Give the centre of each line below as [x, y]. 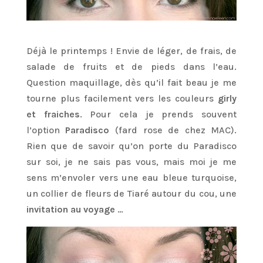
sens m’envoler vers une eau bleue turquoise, [131, 177]
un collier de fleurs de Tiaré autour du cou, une [131, 193]
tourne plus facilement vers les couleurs [122, 98]
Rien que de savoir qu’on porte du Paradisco [131, 146]
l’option [46, 130]
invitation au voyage [70, 209]
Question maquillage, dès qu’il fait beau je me [131, 82]
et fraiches [53, 114]
